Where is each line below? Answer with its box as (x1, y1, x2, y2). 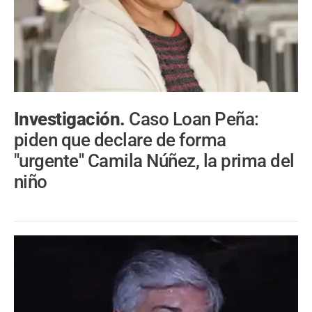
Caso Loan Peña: (129, 109, 259, 130)
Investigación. (14, 109, 130, 130)
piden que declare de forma (14, 130, 226, 151)
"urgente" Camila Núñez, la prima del (14, 150, 295, 172)
